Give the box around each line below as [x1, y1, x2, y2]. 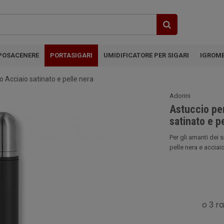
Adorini [169, 92, 190, 99]
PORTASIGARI [50, 51, 92, 59]
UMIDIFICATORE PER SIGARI [103, 51, 189, 59]
